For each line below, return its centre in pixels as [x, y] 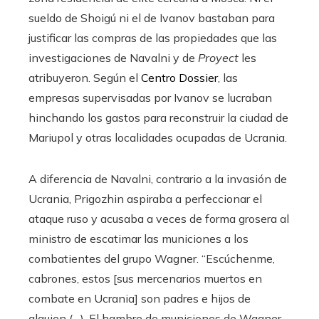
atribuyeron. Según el [85, 77]
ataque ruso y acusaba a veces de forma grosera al [159, 218]
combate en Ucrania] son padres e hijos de [140, 298]
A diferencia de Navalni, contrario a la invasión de [158, 178]
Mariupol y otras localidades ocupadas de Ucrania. [158, 137]
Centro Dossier [179, 77]
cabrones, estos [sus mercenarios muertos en [145, 278]
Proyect [220, 57]
